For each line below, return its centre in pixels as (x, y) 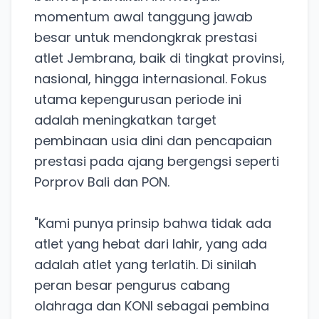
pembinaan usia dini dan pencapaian (153, 140)
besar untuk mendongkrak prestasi (146, 37)
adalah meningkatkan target (125, 120)
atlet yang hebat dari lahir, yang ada (151, 244)
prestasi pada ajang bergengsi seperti (157, 161)
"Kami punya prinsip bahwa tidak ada (153, 223)
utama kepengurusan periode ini (138, 99)
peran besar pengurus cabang (132, 285)
